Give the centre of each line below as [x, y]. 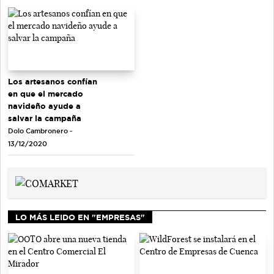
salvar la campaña [45, 118]
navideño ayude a [44, 106]
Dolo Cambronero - [40, 131]
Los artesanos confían [53, 82]
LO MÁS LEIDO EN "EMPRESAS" [80, 217]
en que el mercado [46, 94]
